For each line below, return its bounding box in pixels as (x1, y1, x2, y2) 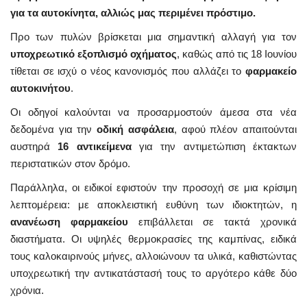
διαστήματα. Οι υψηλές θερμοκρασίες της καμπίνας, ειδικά (10, 232, 297, 245)
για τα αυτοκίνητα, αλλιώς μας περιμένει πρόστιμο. (10, 6, 256, 19)
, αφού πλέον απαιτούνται (173, 123, 297, 135)
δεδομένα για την (10, 123, 97, 135)
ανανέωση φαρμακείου (10, 215, 128, 228)
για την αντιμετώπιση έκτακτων (131, 140, 297, 152)
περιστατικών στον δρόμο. (10, 157, 130, 169)
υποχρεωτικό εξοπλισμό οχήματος (10, 47, 177, 60)
